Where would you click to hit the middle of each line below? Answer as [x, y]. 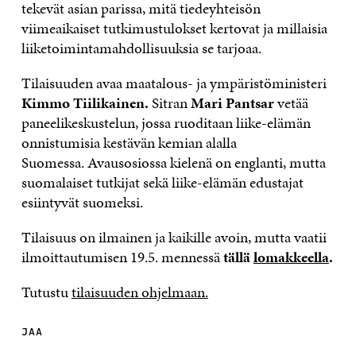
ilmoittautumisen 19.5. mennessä [122, 257]
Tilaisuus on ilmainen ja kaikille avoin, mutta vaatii [174, 237]
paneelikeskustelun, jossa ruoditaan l [130, 123]
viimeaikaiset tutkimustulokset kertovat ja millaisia [174, 28]
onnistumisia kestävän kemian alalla [129, 143]
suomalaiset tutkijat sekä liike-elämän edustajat [162, 182]
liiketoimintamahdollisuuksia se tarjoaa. [141, 48]
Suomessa [51, 163]
